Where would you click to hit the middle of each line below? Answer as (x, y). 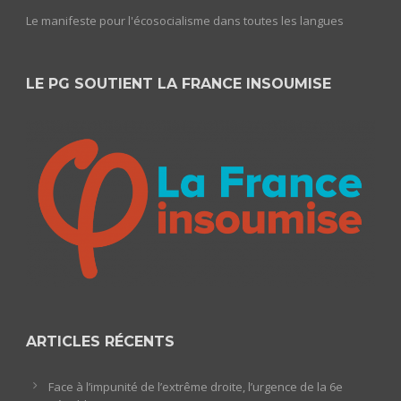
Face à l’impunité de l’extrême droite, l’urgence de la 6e (196, 386)
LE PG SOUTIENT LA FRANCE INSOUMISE (179, 83)
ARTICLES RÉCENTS (100, 341)
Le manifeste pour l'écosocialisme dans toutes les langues (185, 20)
